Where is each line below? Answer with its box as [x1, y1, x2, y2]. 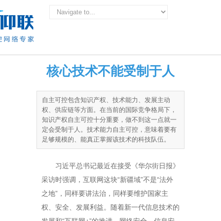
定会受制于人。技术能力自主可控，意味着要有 [42, 126, 177, 133]
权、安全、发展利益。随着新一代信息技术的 [41, 203, 180, 211]
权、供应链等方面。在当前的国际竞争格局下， [42, 106, 177, 113]
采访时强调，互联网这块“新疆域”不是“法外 [41, 176, 173, 184]
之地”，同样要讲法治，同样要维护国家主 [41, 189, 168, 197]
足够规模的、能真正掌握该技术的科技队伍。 [42, 136, 170, 143]
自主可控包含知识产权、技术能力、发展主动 [42, 96, 170, 104]
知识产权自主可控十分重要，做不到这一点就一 [42, 116, 177, 123]
